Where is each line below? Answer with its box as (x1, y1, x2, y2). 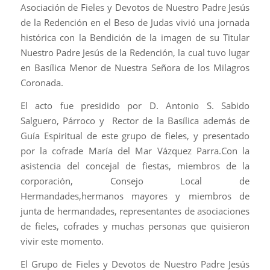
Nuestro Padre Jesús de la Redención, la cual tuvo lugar (20, 46, 250, 59)
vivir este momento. (20, 235, 106, 248)
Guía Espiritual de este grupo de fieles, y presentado (20, 130, 250, 142)
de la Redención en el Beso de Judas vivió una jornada (20, 16, 250, 29)
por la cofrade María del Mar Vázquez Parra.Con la (20, 145, 250, 157)
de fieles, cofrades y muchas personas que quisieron (20, 220, 250, 233)
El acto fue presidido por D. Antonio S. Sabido (20, 99, 250, 112)
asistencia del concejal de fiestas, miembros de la (20, 160, 250, 172)
